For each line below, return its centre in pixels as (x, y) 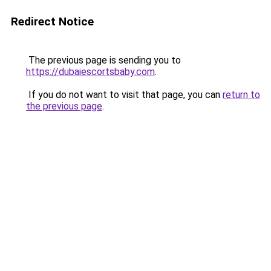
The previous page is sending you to (103, 60)
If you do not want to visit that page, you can (124, 95)
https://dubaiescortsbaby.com (90, 72)
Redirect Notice (52, 21)
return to (241, 95)
